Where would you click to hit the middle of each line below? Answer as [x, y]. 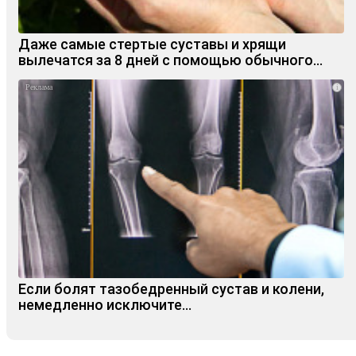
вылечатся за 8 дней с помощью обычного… [170, 60]
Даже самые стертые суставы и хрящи [152, 44]
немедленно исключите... [105, 305]
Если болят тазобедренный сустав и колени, [171, 289]
